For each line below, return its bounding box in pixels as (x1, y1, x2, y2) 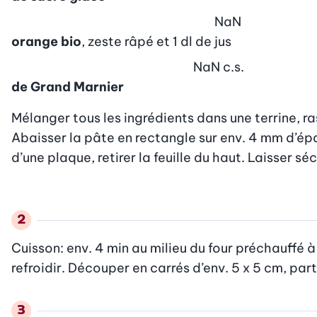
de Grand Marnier (11, 78, 124, 95)
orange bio (11, 33, 81, 50)
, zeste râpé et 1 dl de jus (81, 33, 231, 50)
